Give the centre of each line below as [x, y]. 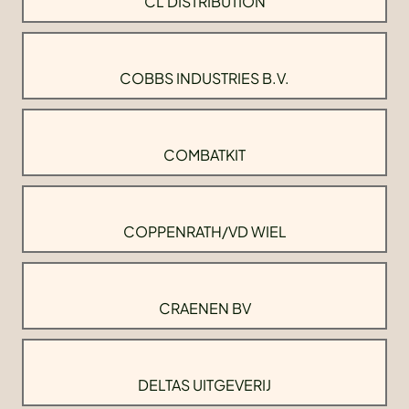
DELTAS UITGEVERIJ [204, 384]
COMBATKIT [204, 154]
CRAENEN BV [204, 308]
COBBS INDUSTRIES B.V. [204, 78]
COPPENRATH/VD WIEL [204, 231]
